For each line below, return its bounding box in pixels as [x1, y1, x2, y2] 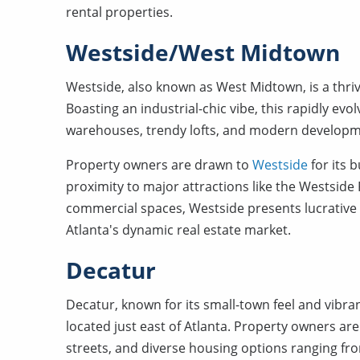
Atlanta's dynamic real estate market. [66, 221, 291, 239]
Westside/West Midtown [66, 37, 340, 67]
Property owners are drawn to [66, 156, 252, 174]
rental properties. [66, 3, 173, 21]
